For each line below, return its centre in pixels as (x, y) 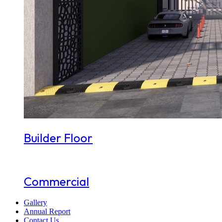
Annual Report (47, 212)
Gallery (35, 203)
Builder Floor (58, 138)
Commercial (56, 181)
